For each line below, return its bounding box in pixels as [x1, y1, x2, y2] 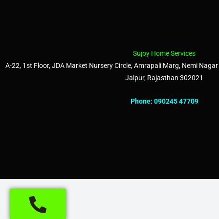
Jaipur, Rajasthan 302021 [125, 74, 203, 82]
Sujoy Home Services [133, 49, 196, 58]
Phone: [130, 97, 154, 105]
